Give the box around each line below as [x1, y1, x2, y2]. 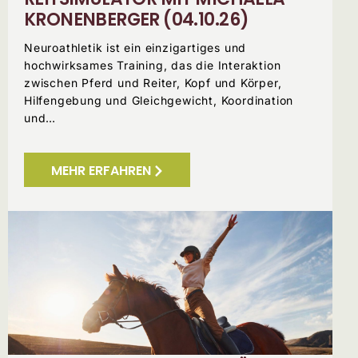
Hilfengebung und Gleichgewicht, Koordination [24, 93, 294, 108]
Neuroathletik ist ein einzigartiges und [24, 41, 247, 55]
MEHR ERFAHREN [51, 161, 151, 181]
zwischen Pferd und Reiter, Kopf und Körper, [24, 76, 282, 90]
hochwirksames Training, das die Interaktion [24, 58, 281, 73]
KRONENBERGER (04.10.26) [24, 7, 249, 33]
